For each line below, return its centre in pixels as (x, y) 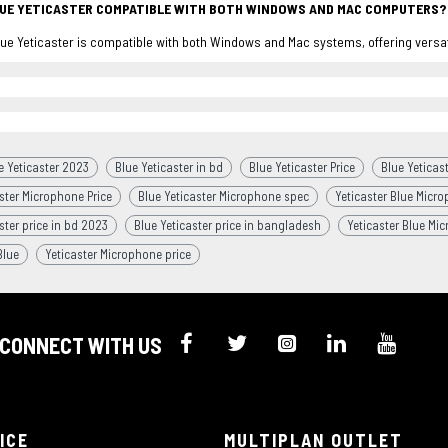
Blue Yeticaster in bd (169, 166)
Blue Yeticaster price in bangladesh (227, 224)
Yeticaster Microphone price (118, 253)
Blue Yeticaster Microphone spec (223, 195)
